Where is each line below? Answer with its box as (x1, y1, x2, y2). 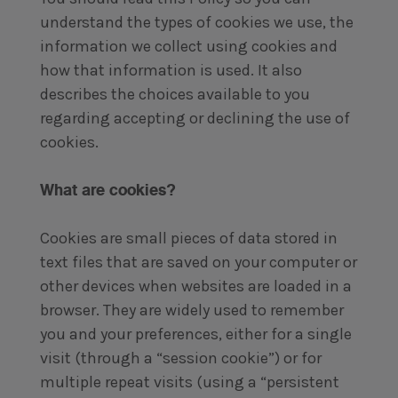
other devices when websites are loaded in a (39, 276, 352, 296)
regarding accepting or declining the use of (39, 108, 350, 128)
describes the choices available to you (39, 84, 310, 104)
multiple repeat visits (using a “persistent (39, 372, 339, 392)
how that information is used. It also (39, 60, 302, 80)
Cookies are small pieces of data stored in (39, 228, 338, 248)
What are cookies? (39, 179, 176, 200)
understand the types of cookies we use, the (39, 12, 354, 32)
